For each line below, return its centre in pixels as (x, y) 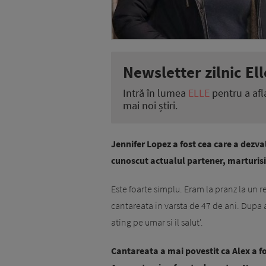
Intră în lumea (156, 93)
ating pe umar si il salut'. (157, 222)
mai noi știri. (150, 106)
